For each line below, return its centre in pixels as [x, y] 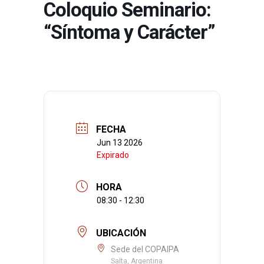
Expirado [113, 155]
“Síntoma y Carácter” [129, 32]
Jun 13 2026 [120, 142]
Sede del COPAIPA [145, 250]
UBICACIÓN [121, 233]
